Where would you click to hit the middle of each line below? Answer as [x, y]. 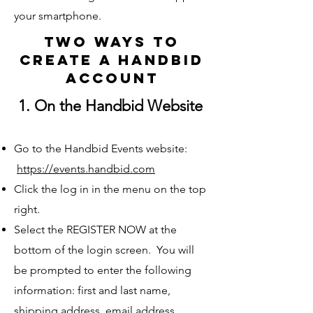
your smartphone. [59, 16]
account [112, 78]
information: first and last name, [92, 291]
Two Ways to [112, 42]
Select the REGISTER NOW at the [95, 230]
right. [27, 210]
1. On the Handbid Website [108, 106]
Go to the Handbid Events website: [101, 149]
